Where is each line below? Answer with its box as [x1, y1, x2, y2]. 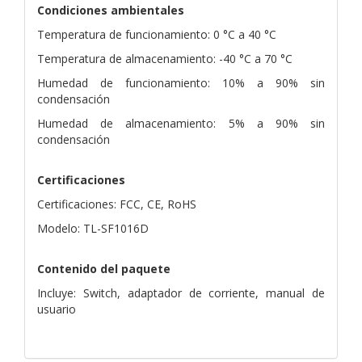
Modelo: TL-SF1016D [37, 220, 149, 236]
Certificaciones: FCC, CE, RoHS [37, 196, 196, 212]
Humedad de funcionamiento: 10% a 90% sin [37, 74, 325, 90]
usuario [37, 301, 76, 317]
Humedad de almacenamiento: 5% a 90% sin [37, 115, 325, 131]
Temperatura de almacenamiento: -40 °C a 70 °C [37, 50, 293, 66]
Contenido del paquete [37, 260, 170, 276]
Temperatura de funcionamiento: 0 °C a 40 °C [37, 26, 276, 42]
